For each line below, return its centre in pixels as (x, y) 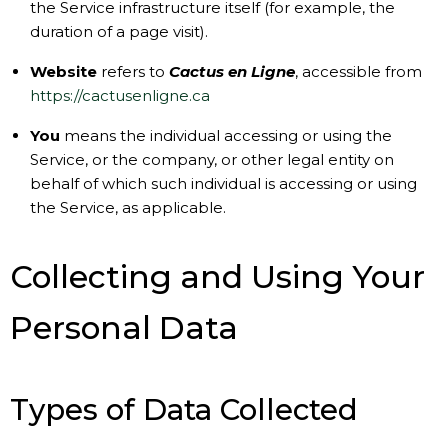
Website (63, 71)
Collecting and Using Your (217, 277)
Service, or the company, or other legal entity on (212, 159)
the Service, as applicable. (128, 207)
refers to (133, 71)
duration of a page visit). (119, 31)
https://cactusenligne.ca (120, 95)
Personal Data (124, 328)
